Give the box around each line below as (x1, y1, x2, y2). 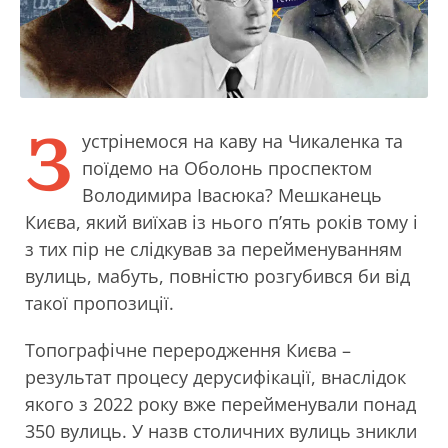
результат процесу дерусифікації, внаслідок (25, 365, 406, 389)
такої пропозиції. (25, 291, 174, 315)
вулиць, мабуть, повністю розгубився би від (25, 264, 410, 288)
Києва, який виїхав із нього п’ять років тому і (25, 210, 418, 234)
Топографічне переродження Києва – (25, 338, 351, 362)
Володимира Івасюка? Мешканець (82, 183, 382, 207)
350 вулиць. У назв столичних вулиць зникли (25, 419, 417, 443)
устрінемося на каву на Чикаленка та (82, 129, 403, 153)
